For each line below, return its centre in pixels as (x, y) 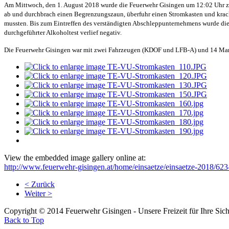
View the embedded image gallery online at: (75, 157)
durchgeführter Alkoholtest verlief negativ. (63, 32)
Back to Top (24, 220)
